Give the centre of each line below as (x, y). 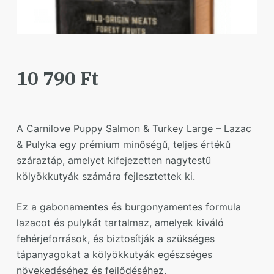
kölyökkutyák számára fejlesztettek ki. (106, 176)
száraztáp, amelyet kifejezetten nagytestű (113, 161)
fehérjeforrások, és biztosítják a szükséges (115, 239)
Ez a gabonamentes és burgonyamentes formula (128, 207)
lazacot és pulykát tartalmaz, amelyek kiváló (120, 223)
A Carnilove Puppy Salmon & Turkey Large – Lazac (134, 129)
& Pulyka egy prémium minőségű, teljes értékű (123, 145)
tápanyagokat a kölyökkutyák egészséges (114, 255)
